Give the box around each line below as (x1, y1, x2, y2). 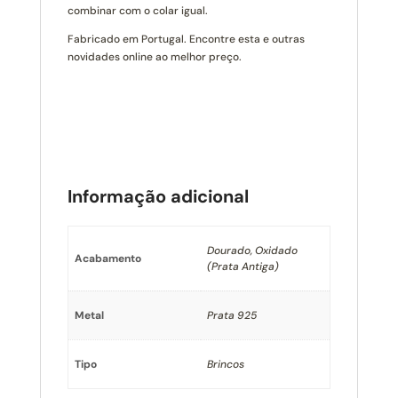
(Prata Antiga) (206, 259, 279, 274)
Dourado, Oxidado (206, 243, 298, 258)
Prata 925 (206, 307, 257, 322)
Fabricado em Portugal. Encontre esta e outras (67, 31, 305, 46)
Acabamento (74, 251, 141, 266)
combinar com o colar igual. (67, 3, 208, 18)
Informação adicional (67, 184, 249, 208)
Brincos (206, 356, 244, 371)
